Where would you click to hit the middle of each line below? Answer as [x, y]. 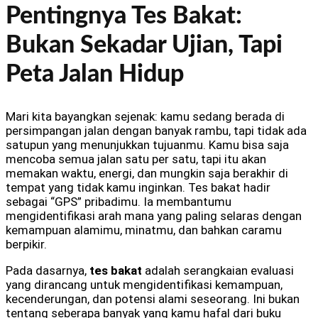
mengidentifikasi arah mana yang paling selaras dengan [154, 216]
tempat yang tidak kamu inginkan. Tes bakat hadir [138, 188]
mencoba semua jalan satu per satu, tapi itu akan [136, 159]
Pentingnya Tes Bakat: [124, 17]
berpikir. [26, 245]
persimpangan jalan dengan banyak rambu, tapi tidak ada [156, 131]
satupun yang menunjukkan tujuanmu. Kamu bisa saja [147, 145]
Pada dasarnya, [48, 271]
